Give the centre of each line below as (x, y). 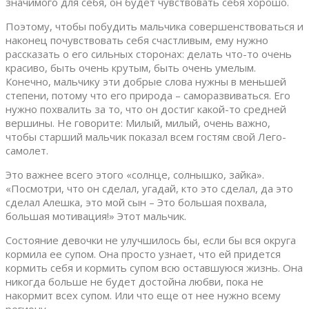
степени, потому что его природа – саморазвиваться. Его (148, 96)
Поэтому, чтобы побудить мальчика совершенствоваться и (154, 27)
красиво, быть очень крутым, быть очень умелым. (131, 68)
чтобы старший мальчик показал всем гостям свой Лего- (146, 137)
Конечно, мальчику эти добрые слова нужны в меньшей (146, 82)
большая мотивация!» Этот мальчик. (96, 216)
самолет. (27, 151)
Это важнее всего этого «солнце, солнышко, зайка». (135, 175)
